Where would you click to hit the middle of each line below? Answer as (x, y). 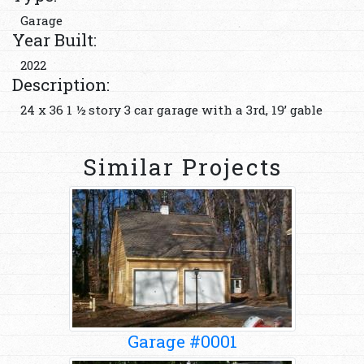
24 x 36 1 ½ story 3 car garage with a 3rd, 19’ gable (171, 109)
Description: (61, 84)
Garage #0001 (182, 341)
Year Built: (54, 39)
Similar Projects (182, 167)
